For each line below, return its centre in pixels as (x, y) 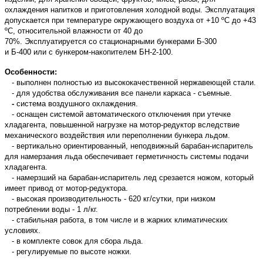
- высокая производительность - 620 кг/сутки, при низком (110, 198)
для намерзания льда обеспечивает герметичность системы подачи (127, 156)
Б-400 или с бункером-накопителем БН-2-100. (91, 52)
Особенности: (31, 72)
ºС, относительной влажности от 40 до (74, 31)
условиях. (23, 230)
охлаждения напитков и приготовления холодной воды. (105, 9)
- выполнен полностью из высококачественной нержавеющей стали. (130, 82)
